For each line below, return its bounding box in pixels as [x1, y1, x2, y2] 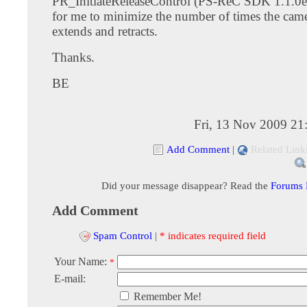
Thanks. [52, 49, 95, 64]
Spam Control [93, 229, 152, 241]
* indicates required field [160, 229, 266, 241]
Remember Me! [131, 291, 201, 303]
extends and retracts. [52, 23, 158, 38]
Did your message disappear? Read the [101, 179, 271, 191]
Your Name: [54, 256, 110, 268]
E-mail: [54, 273, 86, 285]
